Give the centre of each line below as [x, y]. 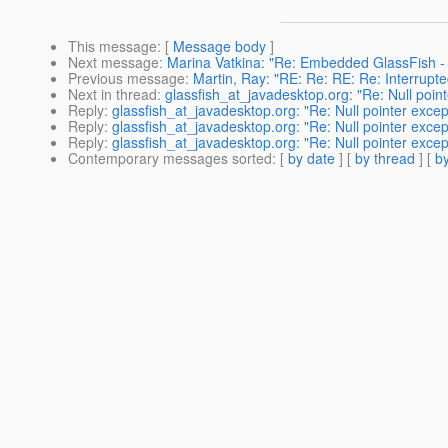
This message [112, 46]
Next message [113, 62]
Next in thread [112, 94]
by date [311, 158]
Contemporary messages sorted [170, 158]
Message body [219, 46]
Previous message [126, 78]
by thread [385, 158]
